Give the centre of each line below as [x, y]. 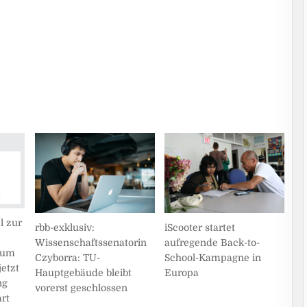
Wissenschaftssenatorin [90, 242]
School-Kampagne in [213, 257]
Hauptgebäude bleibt [83, 272]
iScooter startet [200, 227]
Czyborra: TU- [67, 257]
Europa [182, 272]
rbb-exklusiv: [64, 227]
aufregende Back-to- [212, 242]
